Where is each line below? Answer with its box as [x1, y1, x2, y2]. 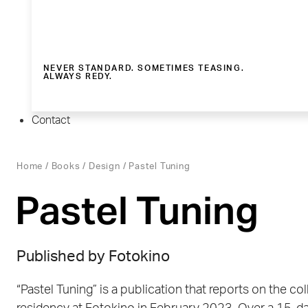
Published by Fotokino [16, 249, 170, 265]
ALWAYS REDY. [43, 72, 113, 81]
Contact [32, 115, 70, 126]
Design [89, 162, 120, 172]
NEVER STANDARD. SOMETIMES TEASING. [43, 64, 245, 73]
